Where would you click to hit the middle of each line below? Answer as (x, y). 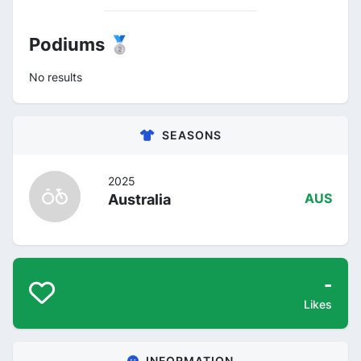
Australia (139, 199)
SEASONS (191, 135)
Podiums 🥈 (80, 44)
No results (56, 77)
